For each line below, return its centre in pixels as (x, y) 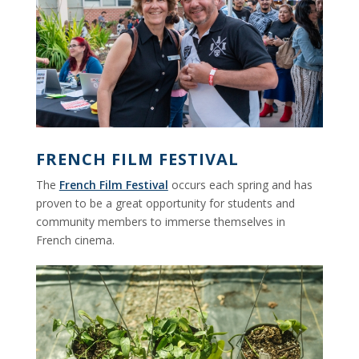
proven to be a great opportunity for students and (165, 204)
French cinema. (75, 240)
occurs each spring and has (240, 185)
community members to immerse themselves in (160, 222)
